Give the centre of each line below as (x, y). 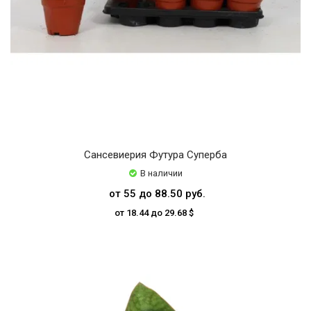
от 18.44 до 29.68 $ (154, 212)
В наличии (161, 173)
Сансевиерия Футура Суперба (155, 154)
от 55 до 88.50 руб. (157, 193)
